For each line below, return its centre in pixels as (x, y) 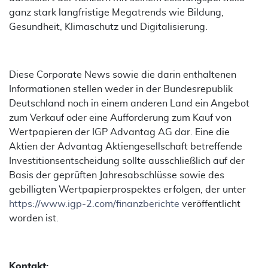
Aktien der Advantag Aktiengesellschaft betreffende (126, 147)
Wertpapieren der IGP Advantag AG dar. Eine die (119, 132)
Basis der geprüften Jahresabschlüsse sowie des (117, 175)
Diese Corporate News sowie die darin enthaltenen (123, 75)
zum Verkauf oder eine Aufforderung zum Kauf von (120, 118)
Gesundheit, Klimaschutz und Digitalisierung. (108, 27)
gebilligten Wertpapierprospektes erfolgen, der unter (127, 190)
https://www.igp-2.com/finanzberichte (94, 204)
